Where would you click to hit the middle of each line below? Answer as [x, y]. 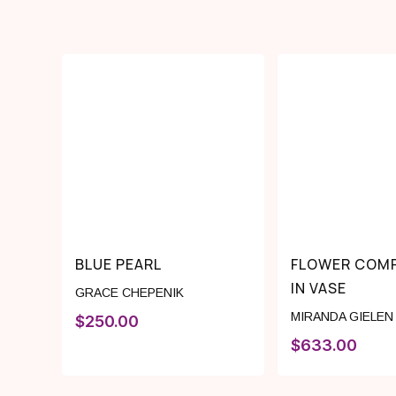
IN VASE [318, 289]
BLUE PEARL [118, 265]
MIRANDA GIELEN [342, 317]
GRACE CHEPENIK [129, 293]
